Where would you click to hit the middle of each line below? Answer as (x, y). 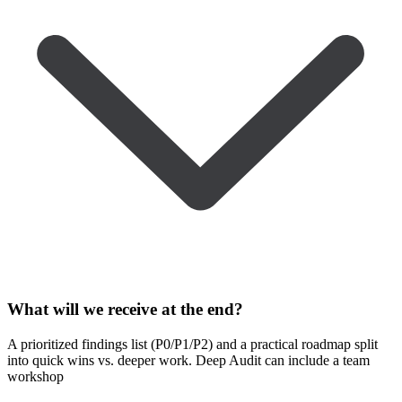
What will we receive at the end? (125, 310)
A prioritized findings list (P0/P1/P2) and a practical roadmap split (192, 345)
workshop (35, 377)
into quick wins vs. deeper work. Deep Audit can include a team (188, 361)
